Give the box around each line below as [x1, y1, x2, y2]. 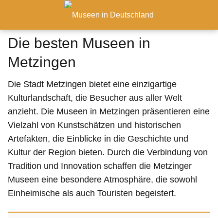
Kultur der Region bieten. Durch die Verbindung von [8, 147, 208, 157]
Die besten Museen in [8, 35, 150, 51]
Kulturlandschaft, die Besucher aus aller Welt [8, 93, 182, 103]
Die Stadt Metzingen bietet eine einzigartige [8, 79, 177, 89]
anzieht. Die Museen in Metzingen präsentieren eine [8, 107, 210, 116]
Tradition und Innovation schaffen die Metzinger [8, 161, 192, 171]
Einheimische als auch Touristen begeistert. [8, 188, 176, 198]
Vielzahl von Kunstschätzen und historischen [8, 120, 181, 130]
